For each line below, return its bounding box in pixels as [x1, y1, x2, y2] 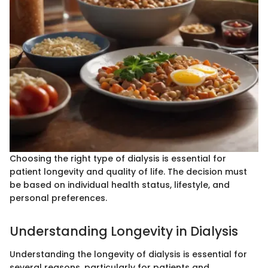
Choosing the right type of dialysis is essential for [10, 153, 226, 165]
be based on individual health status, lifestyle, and [10, 179, 230, 191]
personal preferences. [10, 192, 107, 205]
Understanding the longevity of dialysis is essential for [10, 248, 247, 260]
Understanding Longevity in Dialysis [10, 223, 238, 240]
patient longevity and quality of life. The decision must [10, 166, 247, 178]
